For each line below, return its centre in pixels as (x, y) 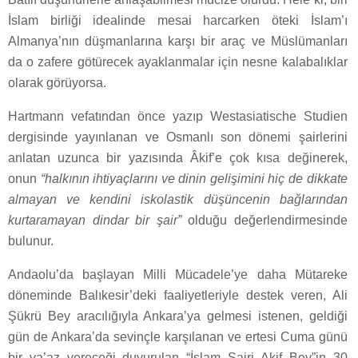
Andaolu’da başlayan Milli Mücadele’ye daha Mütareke (178, 274)
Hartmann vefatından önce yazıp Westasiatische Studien (178, 116)
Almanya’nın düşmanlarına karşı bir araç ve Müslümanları (178, 41)
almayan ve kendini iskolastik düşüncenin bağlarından (178, 199)
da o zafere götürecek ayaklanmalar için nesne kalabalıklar (178, 62)
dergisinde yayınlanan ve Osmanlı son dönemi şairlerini (178, 137)
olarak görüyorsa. (57, 82)
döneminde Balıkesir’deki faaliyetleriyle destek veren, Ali (178, 295)
